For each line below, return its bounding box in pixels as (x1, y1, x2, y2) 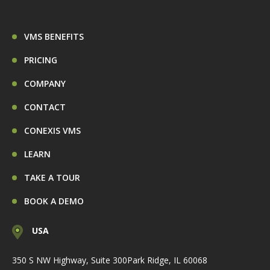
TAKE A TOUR (24, 171, 80, 183)
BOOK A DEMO (24, 195, 84, 207)
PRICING (24, 54, 57, 66)
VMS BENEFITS (24, 30, 84, 42)
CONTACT (24, 101, 66, 113)
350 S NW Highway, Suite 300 (12, 254, 127, 266)
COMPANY (24, 77, 66, 89)
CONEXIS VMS (24, 124, 81, 136)
